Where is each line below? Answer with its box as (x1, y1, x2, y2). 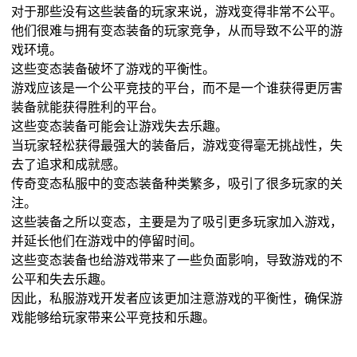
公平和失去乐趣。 (11, 269, 114, 288)
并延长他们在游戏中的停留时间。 (11, 231, 203, 250)
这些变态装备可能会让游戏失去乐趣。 (11, 116, 229, 135)
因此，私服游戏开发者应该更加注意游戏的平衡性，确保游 (11, 288, 343, 308)
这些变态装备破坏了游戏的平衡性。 (11, 59, 216, 78)
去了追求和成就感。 (11, 155, 127, 174)
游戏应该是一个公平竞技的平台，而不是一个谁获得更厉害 (11, 78, 343, 97)
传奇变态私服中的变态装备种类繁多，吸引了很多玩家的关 (11, 174, 343, 193)
